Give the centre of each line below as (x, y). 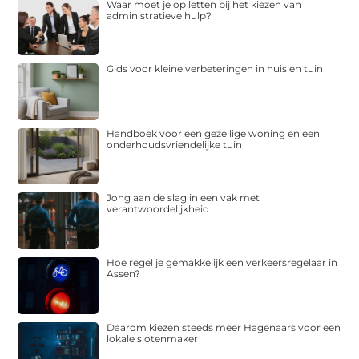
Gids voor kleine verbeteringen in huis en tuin (215, 69)
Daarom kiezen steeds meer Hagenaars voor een (224, 327)
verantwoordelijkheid (158, 209)
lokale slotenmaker (153, 338)
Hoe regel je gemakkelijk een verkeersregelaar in (222, 263)
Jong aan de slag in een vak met (184, 198)
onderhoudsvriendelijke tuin (175, 144)
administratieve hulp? (159, 15)
